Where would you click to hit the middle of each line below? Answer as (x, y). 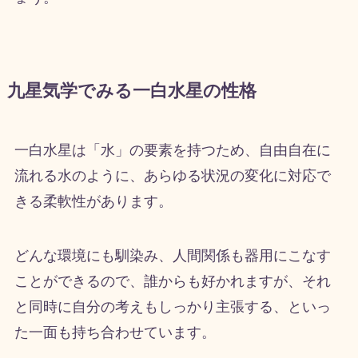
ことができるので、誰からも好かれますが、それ (172, 281)
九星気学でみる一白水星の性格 (131, 91)
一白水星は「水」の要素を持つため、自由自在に (172, 150)
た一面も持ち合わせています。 (115, 332)
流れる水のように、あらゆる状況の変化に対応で (172, 175)
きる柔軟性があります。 (93, 201)
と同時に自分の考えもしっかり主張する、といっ (172, 306)
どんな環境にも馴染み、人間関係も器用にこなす (172, 255)
